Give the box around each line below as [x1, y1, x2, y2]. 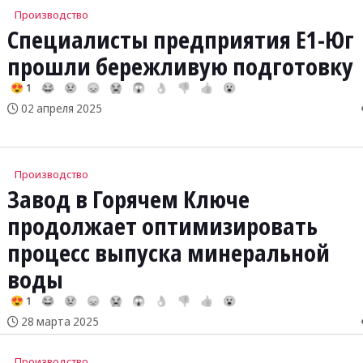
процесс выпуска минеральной [6, 237, 330, 269]
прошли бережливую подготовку [6, 51, 353, 83]
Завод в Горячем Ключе [6, 184, 250, 216]
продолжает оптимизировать [6, 211, 318, 242]
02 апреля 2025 [18, 100, 102, 117]
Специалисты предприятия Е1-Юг [6, 24, 354, 56]
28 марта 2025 [18, 314, 99, 330]
